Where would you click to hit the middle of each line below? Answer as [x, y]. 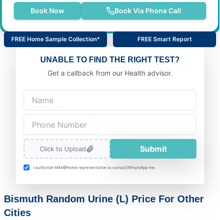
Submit [153, 149]
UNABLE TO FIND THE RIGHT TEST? [110, 59]
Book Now [48, 10]
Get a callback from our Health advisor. [110, 73]
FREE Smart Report [165, 39]
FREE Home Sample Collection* [55, 39]
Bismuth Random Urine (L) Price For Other [104, 199]
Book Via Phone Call [148, 10]
